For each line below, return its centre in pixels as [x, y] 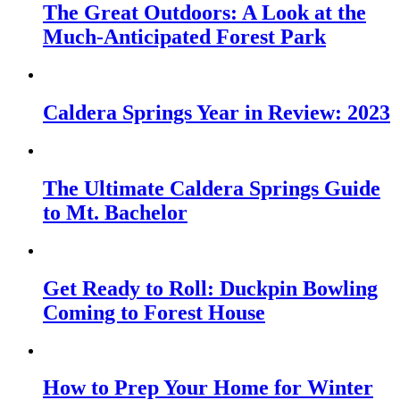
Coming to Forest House [154, 312]
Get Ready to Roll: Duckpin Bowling [210, 288]
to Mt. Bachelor [115, 212]
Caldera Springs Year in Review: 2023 [217, 112]
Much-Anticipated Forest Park [184, 37]
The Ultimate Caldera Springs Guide [212, 188]
